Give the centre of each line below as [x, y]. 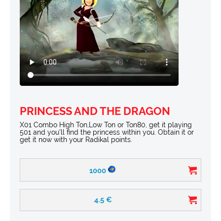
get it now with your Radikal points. [76, 139]
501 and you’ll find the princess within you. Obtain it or [107, 132]
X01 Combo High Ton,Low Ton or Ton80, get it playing [106, 125]
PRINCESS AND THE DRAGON [95, 111]
